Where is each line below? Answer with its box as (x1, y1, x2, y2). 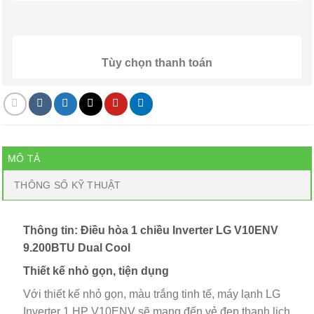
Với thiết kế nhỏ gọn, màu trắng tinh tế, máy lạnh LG (23, 287, 280, 300)
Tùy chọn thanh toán (102, 56, 212, 69)
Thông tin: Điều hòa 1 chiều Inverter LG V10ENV (23, 224, 278, 236)
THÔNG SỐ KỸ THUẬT (14, 179, 121, 191)
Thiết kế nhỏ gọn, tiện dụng (23, 264, 169, 277)
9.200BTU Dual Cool (23, 241, 130, 254)
